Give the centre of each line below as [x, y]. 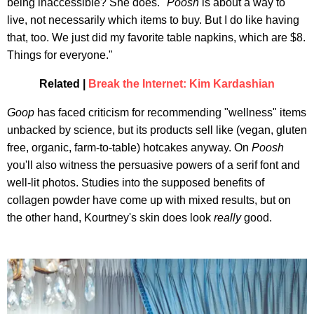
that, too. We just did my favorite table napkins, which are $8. [156, 38]
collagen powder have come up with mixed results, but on [149, 200]
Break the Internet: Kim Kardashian [182, 84]
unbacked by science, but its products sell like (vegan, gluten [157, 130]
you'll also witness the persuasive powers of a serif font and [153, 165]
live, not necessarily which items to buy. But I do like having [153, 20]
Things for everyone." [60, 55]
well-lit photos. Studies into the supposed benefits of [136, 183]
